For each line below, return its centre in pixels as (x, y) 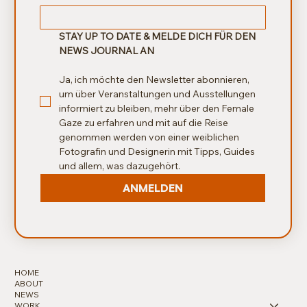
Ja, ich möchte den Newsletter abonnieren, (155, 79)
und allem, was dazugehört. (120, 165)
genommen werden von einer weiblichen (149, 137)
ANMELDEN (153, 187)
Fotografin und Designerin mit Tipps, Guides (157, 151)
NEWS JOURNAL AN (107, 50)
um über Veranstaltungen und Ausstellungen (158, 94)
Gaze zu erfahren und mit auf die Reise (144, 122)
